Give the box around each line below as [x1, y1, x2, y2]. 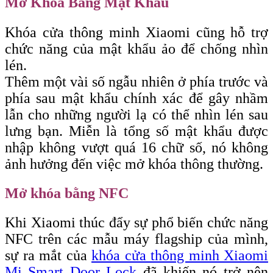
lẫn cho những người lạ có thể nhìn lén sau [5, 106, 268, 122]
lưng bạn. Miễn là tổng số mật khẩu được [5, 122, 268, 139]
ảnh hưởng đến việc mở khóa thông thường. [5, 155, 263, 172]
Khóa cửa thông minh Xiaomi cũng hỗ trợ [5, 24, 268, 40]
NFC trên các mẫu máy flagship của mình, [5, 231, 268, 247]
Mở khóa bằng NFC [5, 185, 129, 201]
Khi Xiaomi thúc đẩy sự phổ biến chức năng [5, 214, 268, 231]
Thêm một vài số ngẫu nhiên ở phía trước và [5, 73, 268, 90]
